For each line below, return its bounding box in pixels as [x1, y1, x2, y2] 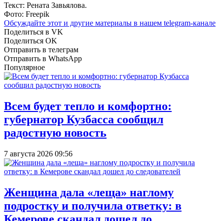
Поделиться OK [4, 36, 57, 45]
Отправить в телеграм [4, 45, 78, 54]
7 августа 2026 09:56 [4, 149, 73, 158]
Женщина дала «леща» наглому [4, 185, 174, 199]
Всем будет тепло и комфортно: [4, 99, 172, 112]
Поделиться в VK [4, 27, 63, 36]
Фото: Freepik [4, 9, 49, 18]
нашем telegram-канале [140, 18, 216, 27]
